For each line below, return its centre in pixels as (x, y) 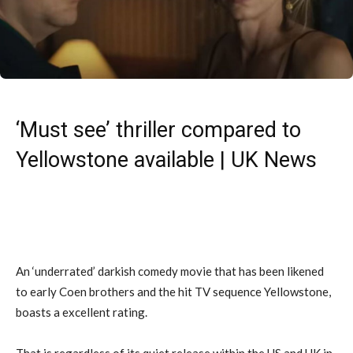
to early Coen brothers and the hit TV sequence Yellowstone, (173, 291)
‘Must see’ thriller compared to (158, 130)
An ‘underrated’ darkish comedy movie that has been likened (170, 271)
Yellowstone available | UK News (166, 160)
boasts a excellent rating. (82, 312)
